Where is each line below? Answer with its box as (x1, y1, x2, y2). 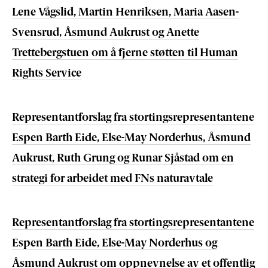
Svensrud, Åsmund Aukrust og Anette (12, 28, 199, 39)
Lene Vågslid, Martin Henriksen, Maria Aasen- (12, 7, 239, 19)
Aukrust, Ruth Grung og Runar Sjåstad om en (12, 153, 234, 165)
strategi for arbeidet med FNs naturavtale (12, 173, 213, 185)
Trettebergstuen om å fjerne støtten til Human (12, 48, 238, 59)
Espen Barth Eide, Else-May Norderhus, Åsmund (12, 133, 251, 144)
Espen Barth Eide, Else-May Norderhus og (12, 238, 217, 249)
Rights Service (12, 68, 81, 80)
